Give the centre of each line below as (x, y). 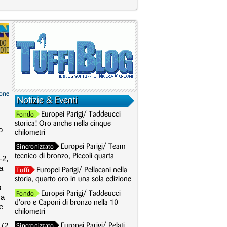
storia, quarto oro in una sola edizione (73, 179)
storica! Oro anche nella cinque (63, 124)
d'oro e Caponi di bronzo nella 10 (66, 203)
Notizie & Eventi (47, 101)
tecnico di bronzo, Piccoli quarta (64, 156)
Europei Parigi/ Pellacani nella (82, 170)
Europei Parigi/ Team (93, 147)
